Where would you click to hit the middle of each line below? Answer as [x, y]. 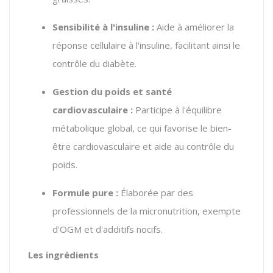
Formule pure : [85, 192]
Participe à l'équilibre [177, 109]
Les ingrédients [63, 254]
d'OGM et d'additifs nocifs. [108, 229]
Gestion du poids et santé [112, 91]
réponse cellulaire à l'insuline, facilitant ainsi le [146, 45]
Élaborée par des [156, 192]
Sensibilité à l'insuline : [103, 27]
